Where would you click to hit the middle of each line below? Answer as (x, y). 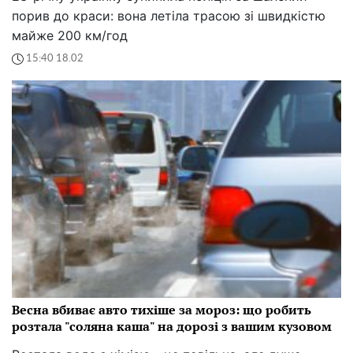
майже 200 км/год (70, 35)
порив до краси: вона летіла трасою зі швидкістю (169, 15)
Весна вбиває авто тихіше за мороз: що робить (162, 309)
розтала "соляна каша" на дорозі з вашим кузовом (172, 326)
